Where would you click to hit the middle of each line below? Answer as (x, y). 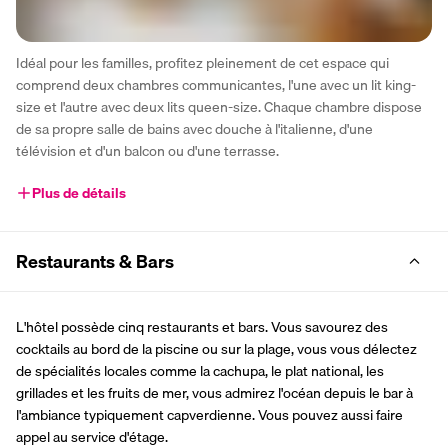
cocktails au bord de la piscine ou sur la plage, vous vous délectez (216, 348)
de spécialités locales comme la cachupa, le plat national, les (200, 370)
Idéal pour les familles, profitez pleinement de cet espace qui (202, 62)
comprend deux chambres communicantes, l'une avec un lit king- (216, 84)
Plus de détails (79, 192)
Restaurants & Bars (95, 261)
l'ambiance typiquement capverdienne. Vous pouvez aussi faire (209, 414)
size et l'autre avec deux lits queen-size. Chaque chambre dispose (219, 106)
